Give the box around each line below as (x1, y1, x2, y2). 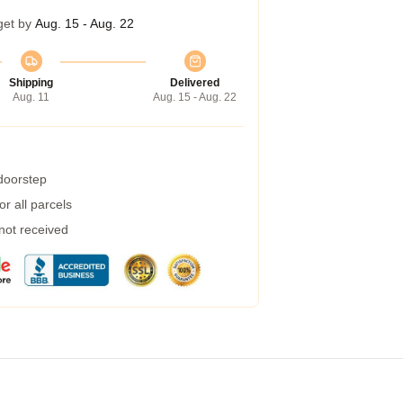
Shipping (9, 76, 53, 89)
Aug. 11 (13, 91, 49, 103)
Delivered (170, 76, 219, 89)
